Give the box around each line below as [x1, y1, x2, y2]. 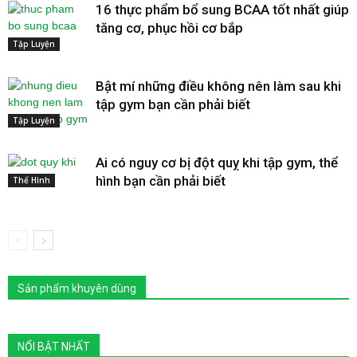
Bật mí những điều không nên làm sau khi [96, 77, 341, 94]
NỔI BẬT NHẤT [18, 339, 90, 353]
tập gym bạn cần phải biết [96, 96, 250, 112]
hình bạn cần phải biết [96, 172, 226, 189]
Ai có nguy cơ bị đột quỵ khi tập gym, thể [96, 154, 338, 171]
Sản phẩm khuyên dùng [18, 281, 136, 295]
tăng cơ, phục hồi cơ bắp [96, 19, 243, 36]
